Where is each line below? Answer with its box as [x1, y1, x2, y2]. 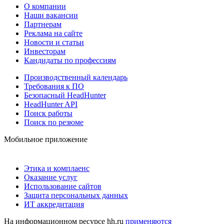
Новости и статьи [24, 37, 84, 46]
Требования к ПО [24, 81, 84, 90]
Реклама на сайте [24, 28, 82, 37]
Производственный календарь [24, 72, 127, 81]
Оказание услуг [24, 172, 77, 181]
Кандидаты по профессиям [24, 55, 116, 64]
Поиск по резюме [24, 117, 83, 126]
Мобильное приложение [4, 134, 87, 143]
